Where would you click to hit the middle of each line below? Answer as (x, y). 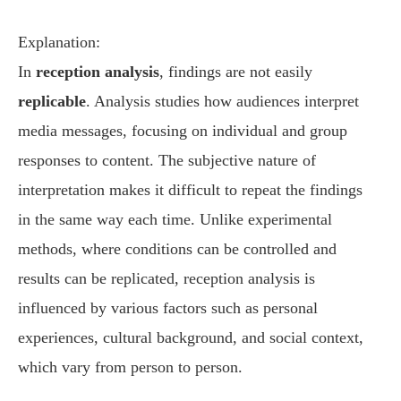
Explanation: (59, 42)
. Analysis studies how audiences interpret (222, 101)
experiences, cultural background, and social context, (191, 337)
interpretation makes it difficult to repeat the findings (190, 189)
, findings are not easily (236, 71)
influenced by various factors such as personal (168, 307)
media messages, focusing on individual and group (183, 130)
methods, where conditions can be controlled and (177, 248)
